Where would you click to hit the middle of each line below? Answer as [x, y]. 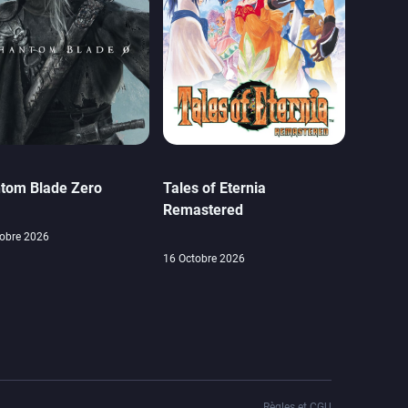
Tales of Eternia [214, 189]
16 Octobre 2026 [204, 259]
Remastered [203, 210]
